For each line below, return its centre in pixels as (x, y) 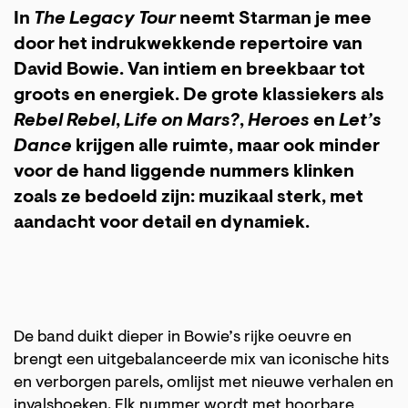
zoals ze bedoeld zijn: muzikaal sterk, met (189, 198)
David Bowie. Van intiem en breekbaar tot (189, 71)
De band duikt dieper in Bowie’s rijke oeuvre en (183, 338)
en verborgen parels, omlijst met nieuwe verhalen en (204, 384)
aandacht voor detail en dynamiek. (162, 224)
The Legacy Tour (103, 20)
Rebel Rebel (65, 122)
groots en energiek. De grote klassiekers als (199, 96)
